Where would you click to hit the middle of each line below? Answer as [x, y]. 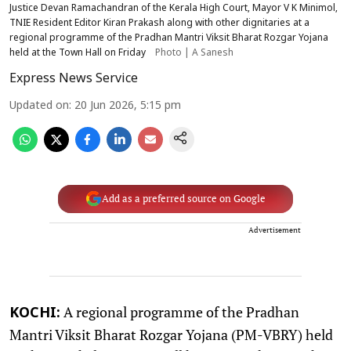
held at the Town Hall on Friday [78, 53]
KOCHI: [35, 313]
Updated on [39, 106]
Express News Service [74, 79]
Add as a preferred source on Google [183, 199]
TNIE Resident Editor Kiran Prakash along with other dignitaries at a [159, 23]
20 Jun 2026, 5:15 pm [128, 106]
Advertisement [275, 230]
